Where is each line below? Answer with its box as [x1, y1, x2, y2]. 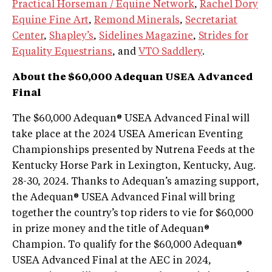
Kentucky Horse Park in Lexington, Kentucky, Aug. [12, 161, 256, 172]
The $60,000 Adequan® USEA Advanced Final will [12, 114, 250, 124]
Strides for [199, 32, 248, 42]
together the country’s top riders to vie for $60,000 [12, 209, 253, 219]
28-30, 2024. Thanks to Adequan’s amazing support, [12, 177, 259, 188]
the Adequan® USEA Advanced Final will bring [12, 193, 235, 203]
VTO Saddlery [138, 47, 202, 58]
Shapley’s [49, 32, 93, 42]
